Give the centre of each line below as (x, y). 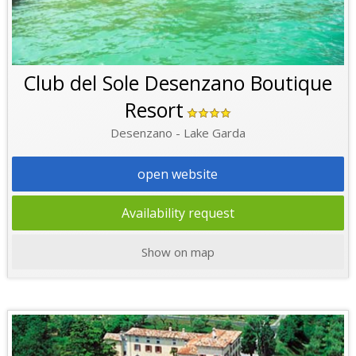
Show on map (178, 252)
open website (178, 174)
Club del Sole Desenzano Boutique (178, 82)
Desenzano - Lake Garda (178, 132)
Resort (154, 109)
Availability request (178, 213)
